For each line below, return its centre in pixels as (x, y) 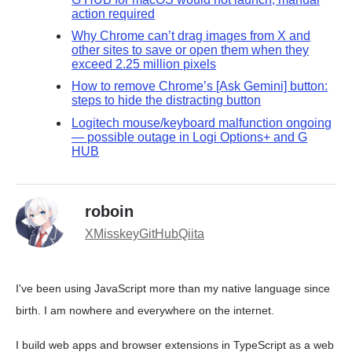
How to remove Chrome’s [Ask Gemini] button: (200, 86)
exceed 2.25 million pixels (144, 64)
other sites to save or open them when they (191, 50)
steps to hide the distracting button (167, 101)
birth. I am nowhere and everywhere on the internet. (145, 311)
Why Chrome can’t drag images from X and (191, 36)
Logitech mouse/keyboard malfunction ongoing (202, 123)
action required (114, 13)
